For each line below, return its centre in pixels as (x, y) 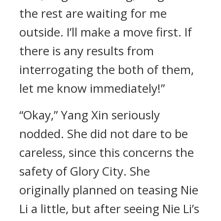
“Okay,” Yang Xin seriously (90, 115)
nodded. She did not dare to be (104, 133)
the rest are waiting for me (93, 13)
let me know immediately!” (92, 88)
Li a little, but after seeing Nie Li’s (109, 208)
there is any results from (87, 51)
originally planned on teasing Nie (109, 190)
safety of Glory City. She (85, 171)
